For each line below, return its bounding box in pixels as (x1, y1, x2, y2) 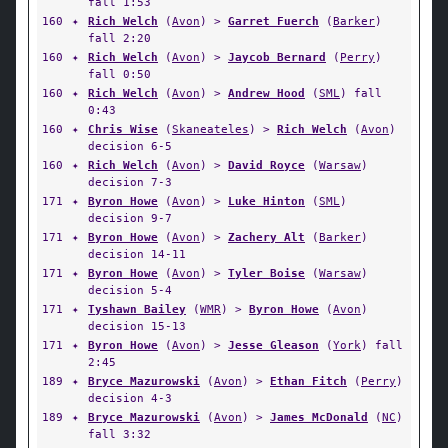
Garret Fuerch (228, 14, 319, 28)
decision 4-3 (88, 391, 172, 405)
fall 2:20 (88, 31, 151, 45)
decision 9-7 (88, 211, 172, 225)
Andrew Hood (228, 86, 305, 100)
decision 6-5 (88, 139, 172, 153)
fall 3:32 (88, 427, 151, 441)
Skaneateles (172, 122, 249, 136)
